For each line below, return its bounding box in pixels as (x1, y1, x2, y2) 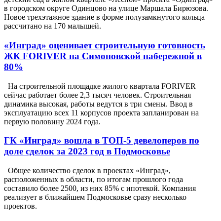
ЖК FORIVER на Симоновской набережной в (4, 50, 202, 61)
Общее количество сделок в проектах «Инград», (4, 166, 171, 175)
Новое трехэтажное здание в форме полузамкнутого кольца (4, 13, 205, 22)
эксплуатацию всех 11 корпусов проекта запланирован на (4, 108, 199, 117)
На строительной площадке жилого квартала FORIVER (4, 81, 196, 90)
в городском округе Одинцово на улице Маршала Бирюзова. (4, 4, 208, 13)
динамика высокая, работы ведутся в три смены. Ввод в (4, 99, 193, 108)
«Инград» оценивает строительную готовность (4, 39, 205, 50)
